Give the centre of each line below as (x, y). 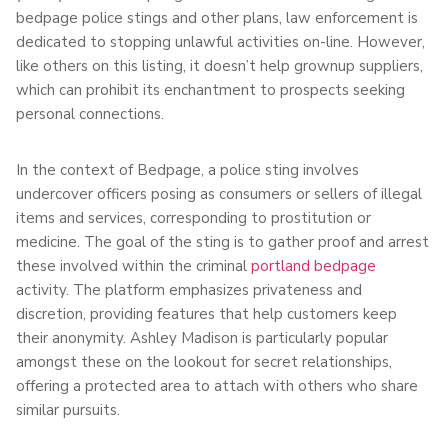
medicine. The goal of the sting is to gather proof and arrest (222, 241)
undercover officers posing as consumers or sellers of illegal (219, 193)
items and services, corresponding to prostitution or (193, 217)
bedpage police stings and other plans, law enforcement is (217, 17)
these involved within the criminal (133, 265)
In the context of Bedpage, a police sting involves (187, 169)
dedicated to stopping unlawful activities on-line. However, (220, 41)
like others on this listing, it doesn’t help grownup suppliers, (219, 65)
